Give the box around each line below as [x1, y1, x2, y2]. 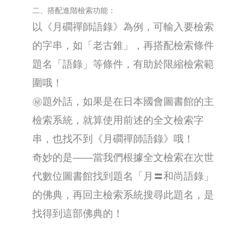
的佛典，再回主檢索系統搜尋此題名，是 [32, 189, 214, 200]
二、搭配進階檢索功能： [32, 6, 116, 15]
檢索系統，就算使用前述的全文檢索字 [32, 114, 204, 126]
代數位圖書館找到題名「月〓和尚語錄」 [32, 170, 214, 182]
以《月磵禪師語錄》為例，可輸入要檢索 [32, 21, 214, 32]
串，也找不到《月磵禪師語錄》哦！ [32, 133, 194, 144]
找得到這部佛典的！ [32, 207, 124, 219]
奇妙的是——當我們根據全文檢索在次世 [32, 151, 214, 163]
